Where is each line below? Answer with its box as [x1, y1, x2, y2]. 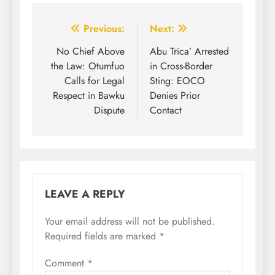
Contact [150, 103, 182, 118]
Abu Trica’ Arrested [150, 44, 229, 59]
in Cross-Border [150, 59, 212, 74]
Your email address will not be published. [45, 214, 215, 229]
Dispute [94, 103, 125, 118]
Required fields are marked [45, 229, 159, 244]
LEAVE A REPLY [45, 186, 125, 203]
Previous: [83, 21, 125, 36]
